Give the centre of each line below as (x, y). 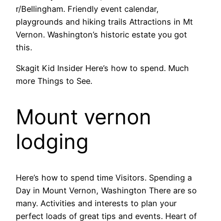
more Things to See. (54, 81)
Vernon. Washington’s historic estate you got (101, 34)
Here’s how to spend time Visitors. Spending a (104, 177)
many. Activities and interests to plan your (96, 203)
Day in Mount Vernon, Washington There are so (106, 190)
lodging (52, 141)
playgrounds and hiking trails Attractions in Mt (104, 21)
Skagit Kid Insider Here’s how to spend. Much (102, 68)
